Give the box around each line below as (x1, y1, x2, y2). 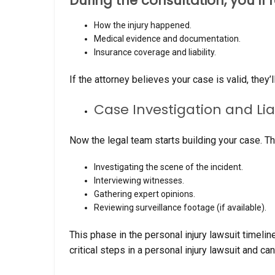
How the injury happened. (94, 20, 192, 30)
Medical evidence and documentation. (94, 33, 241, 44)
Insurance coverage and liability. (94, 47, 216, 57)
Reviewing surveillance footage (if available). (94, 202, 266, 212)
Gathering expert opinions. (94, 188, 195, 199)
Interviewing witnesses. (94, 175, 184, 185)
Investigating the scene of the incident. (94, 161, 243, 172)
